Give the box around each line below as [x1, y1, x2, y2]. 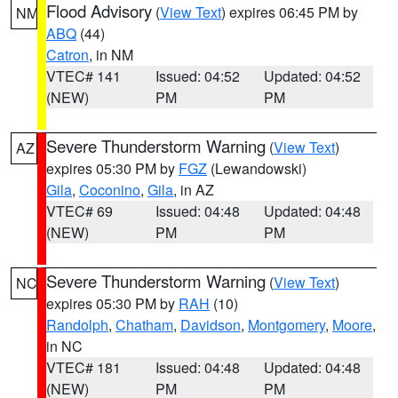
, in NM [89, 44, 133, 65]
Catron [46, 44, 89, 65]
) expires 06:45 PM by [221, 2, 358, 22]
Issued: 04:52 [155, 66, 240, 86]
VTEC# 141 [46, 66, 121, 86]
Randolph [46, 314, 108, 335]
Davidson [180, 314, 241, 335]
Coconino [79, 179, 140, 200]
